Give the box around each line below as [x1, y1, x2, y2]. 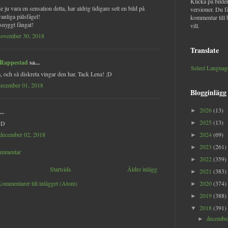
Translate [190, 45, 219, 55]
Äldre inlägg [127, 164, 157, 173]
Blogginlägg [190, 87, 226, 98]
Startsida [50, 164, 71, 173]
